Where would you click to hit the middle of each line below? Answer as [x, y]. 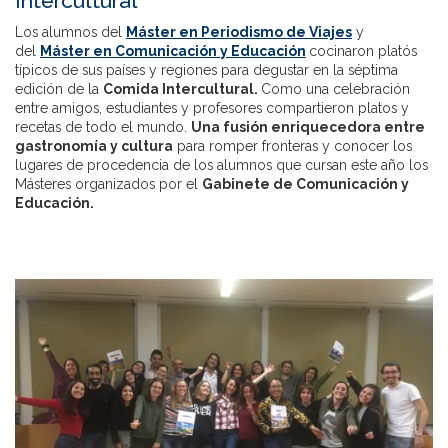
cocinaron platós [363, 51]
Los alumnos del [70, 32]
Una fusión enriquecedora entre [308, 127]
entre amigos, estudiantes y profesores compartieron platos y [212, 108]
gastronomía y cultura [94, 146]
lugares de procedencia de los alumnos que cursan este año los [221, 165]
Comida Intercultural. [182, 89]
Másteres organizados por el [108, 184]
